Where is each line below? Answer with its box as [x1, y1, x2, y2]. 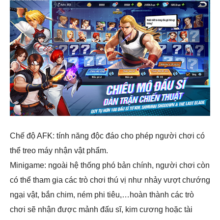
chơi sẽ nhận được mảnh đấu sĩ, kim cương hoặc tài [10, 205, 192, 214]
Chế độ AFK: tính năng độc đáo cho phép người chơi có [10, 132, 205, 140]
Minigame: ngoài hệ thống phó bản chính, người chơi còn [10, 161, 210, 169]
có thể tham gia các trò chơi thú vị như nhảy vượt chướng [10, 176, 210, 184]
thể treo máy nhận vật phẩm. [10, 146, 108, 155]
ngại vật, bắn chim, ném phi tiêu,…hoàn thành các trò [10, 191, 194, 199]
